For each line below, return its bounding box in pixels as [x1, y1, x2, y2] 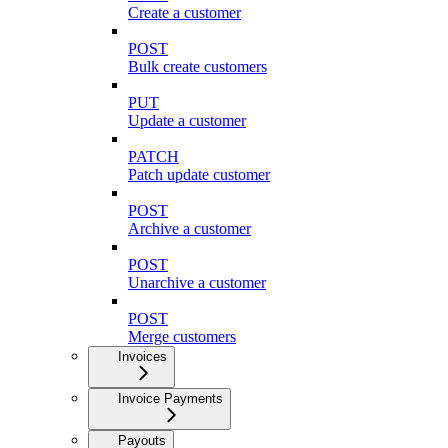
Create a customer [128, 3, 241, 21]
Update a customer [128, 111, 246, 129]
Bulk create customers [128, 57, 267, 75]
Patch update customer [128, 165, 270, 183]
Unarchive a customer [128, 273, 266, 291]
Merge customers [128, 327, 236, 345]
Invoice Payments [118, 390, 223, 406]
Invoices [118, 348, 167, 364]
